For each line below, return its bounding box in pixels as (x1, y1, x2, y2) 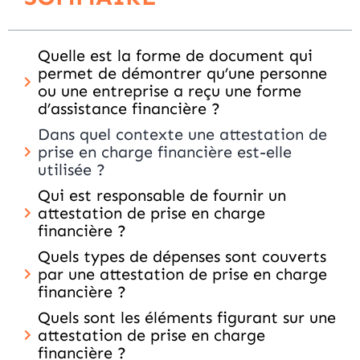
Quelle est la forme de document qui (38, 46, 313, 65)
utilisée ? (38, 160, 105, 179)
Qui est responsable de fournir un (38, 186, 286, 205)
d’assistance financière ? (38, 99, 220, 118)
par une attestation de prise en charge (38, 264, 327, 284)
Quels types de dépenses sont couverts (38, 247, 326, 266)
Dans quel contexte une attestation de (38, 125, 327, 144)
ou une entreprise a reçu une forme (38, 81, 301, 100)
